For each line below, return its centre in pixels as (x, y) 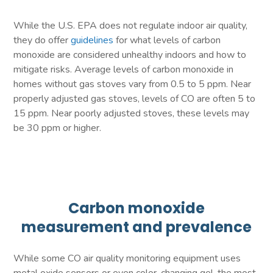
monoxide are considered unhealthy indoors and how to (130, 55)
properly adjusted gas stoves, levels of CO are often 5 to (135, 99)
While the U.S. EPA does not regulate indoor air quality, (131, 26)
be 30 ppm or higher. (58, 128)
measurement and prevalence (136, 227)
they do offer (42, 41)
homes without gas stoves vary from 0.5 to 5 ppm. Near (133, 84)
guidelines (92, 41)
